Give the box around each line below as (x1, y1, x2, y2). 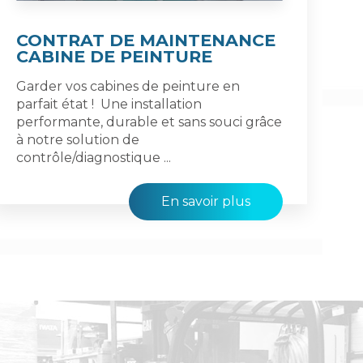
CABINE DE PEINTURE (16, 45, 213, 66)
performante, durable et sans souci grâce (16, 113, 283, 130)
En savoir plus (161, 193, 251, 209)
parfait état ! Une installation (16, 96, 203, 112)
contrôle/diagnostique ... (16, 149, 172, 165)
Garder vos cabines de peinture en (16, 78, 241, 94)
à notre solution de (16, 131, 140, 147)
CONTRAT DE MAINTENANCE (16, 29, 276, 50)
